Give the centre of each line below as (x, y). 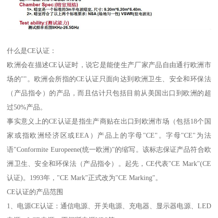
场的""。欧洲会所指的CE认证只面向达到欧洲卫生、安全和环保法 (109, 79)
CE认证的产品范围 (35, 192)
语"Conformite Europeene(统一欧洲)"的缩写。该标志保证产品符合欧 (109, 150)
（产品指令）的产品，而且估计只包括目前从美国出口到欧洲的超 (109, 93)
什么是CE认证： (32, 51)
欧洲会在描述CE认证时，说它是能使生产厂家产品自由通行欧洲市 (109, 65)
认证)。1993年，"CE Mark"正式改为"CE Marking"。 (85, 178)
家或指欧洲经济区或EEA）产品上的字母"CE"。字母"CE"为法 (109, 136)
